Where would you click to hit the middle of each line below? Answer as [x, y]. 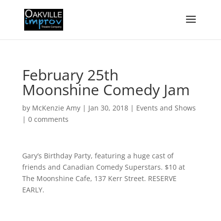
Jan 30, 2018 [108, 108]
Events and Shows [166, 108]
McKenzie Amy [56, 108]
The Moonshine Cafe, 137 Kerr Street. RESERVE [99, 178]
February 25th [70, 75]
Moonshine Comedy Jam [106, 90]
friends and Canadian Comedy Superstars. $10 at [103, 167]
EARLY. [33, 190]
